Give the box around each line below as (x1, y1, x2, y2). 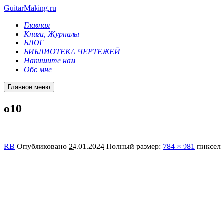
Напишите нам (24, 56, 75, 65)
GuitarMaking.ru (4, 4, 56, 12)
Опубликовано (17, 142, 69, 150)
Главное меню (8, 83, 50, 91)
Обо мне (24, 65, 52, 74)
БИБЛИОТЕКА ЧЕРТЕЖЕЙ (24, 47, 120, 56)
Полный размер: (106, 142, 163, 150)
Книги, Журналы (24, 30, 79, 38)
